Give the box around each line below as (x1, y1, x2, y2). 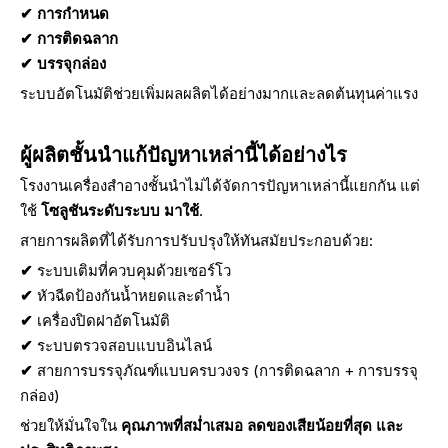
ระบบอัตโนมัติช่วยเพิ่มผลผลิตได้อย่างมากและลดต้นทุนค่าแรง (20, 84, 418, 103)
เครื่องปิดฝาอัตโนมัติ (37, 311, 170, 330)
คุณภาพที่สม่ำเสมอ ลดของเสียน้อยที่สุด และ (121, 416, 403, 435)
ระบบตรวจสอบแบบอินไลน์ (37, 336, 212, 355)
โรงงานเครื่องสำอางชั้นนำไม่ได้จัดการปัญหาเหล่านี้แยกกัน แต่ (20, 176, 420, 195)
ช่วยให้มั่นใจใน (20, 416, 121, 435)
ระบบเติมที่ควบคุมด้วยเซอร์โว (37, 261, 231, 280)
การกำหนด (37, 4, 109, 23)
